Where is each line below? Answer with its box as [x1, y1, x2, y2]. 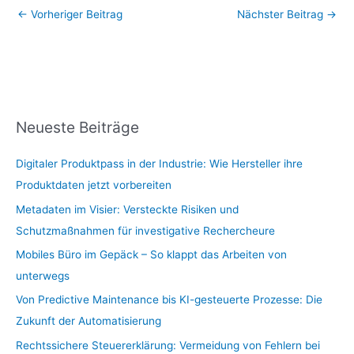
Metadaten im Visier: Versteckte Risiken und [16, 202, 239, 216]
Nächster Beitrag [237, 7, 326, 21]
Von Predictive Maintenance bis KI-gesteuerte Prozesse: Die [16, 293, 322, 307]
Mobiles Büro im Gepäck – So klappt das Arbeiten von [16, 248, 287, 261]
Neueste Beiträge [16, 118, 139, 137]
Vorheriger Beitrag [28, 7, 122, 21]
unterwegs [16, 269, 70, 282]
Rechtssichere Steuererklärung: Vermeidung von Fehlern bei [16, 338, 320, 352]
